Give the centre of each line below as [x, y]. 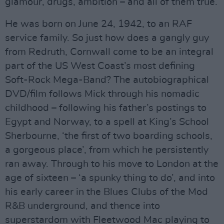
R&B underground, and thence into [82, 206]
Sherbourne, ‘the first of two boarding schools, [109, 136]
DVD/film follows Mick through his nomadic [102, 94]
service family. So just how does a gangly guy [107, 38]
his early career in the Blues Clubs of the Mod [106, 192]
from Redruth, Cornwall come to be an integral [109, 52]
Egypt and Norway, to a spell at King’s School [107, 122]
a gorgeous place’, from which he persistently [107, 150]
